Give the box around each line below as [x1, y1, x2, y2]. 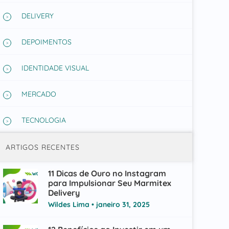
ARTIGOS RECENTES [5, 142, 80, 152]
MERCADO [21, 89, 56, 99]
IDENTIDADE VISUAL [21, 63, 89, 73]
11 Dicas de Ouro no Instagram [48, 168, 166, 178]
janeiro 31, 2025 [94, 200, 150, 209]
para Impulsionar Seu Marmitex [48, 178, 171, 188]
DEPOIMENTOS [21, 37, 72, 47]
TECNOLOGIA [21, 116, 66, 125]
